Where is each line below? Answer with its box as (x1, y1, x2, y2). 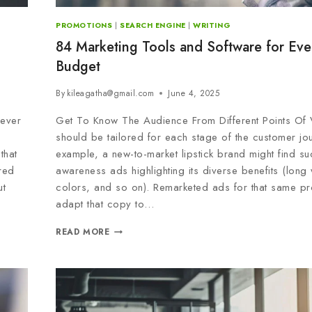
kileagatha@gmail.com (67, 87, 155, 100)
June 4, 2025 (168, 87, 220, 100)
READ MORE (56, 226, 110, 239)
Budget (56, 56, 101, 77)
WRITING (193, 20, 231, 31)
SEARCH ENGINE (119, 20, 186, 31)
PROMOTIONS (56, 20, 113, 31)
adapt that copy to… (56, 196, 155, 212)
